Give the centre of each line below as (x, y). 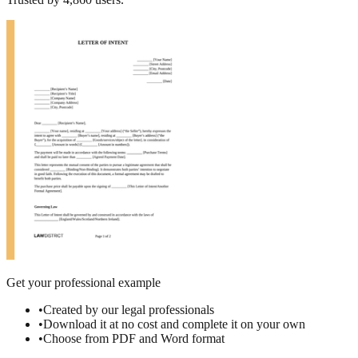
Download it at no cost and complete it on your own (174, 324)
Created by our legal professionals (129, 309)
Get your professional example (84, 282)
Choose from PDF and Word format (134, 338)
